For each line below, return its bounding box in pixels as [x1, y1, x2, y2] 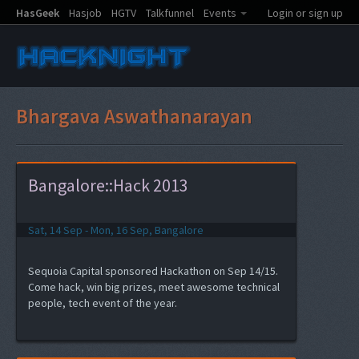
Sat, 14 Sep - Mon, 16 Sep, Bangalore [28, 223, 204, 237]
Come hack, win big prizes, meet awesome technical [28, 280, 280, 294]
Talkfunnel [146, 6, 194, 20]
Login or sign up [268, 6, 343, 20]
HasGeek [16, 6, 59, 20]
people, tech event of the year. [28, 296, 177, 310]
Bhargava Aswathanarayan [16, 103, 252, 129]
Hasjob [69, 6, 102, 20]
